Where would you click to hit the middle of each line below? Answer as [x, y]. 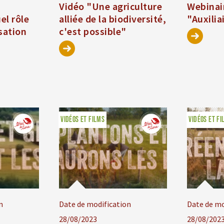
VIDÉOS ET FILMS [83, 120]
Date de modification [95, 204]
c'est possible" [93, 31]
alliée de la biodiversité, [113, 19]
